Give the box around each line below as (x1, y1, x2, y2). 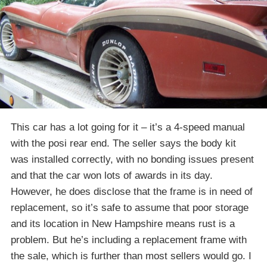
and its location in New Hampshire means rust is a (11, 218, 235, 229)
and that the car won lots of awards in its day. (11, 169, 213, 181)
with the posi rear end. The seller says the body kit (11, 137, 236, 149)
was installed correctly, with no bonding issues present (11, 153, 254, 165)
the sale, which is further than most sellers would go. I (11, 250, 252, 262)
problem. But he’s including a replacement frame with (11, 234, 247, 246)
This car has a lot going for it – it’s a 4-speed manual (11, 121, 245, 133)
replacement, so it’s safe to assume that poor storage (11, 201, 249, 213)
